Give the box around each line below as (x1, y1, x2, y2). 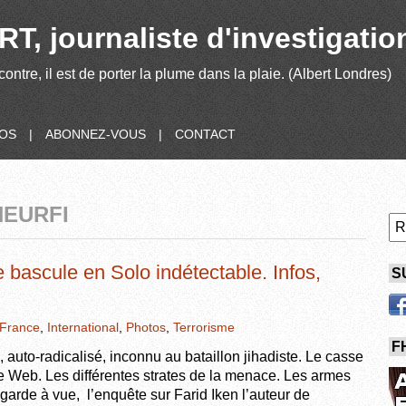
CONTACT (175, 127, 236, 141)
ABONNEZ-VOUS (45, 127, 146, 141)
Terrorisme (173, 319, 235, 334)
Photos (126, 319, 166, 334)
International (47, 319, 119, 334)
